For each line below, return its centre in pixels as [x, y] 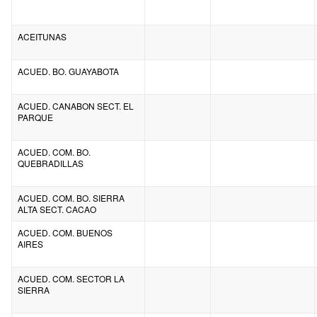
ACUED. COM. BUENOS [65, 232]
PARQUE [35, 117]
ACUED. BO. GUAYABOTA [68, 71]
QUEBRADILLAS [51, 163]
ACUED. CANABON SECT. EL [76, 105]
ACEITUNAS [42, 36]
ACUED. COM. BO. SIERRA [71, 197]
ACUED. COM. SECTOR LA [71, 278]
